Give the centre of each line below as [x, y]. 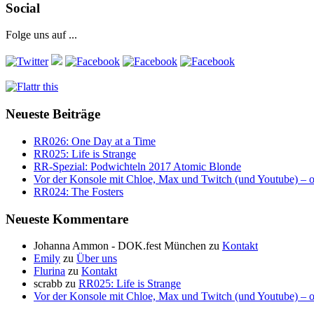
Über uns [97, 259]
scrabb [48, 284]
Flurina [49, 271]
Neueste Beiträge [53, 114]
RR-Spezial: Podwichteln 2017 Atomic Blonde [137, 166]
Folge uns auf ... [41, 35]
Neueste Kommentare [67, 219]
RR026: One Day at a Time [95, 141]
